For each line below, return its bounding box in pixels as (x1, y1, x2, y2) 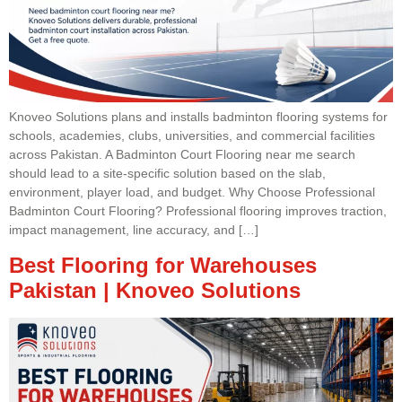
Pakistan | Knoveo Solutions (9, 277, 301, 302)
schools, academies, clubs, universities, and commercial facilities (9, 128, 375, 144)
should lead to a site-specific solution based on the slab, (9, 166, 326, 181)
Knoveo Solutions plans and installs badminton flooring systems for (9, 109, 388, 125)
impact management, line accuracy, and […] (9, 223, 258, 238)
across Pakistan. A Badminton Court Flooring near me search (9, 147, 355, 162)
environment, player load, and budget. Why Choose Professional (9, 185, 375, 200)
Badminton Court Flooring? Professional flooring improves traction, (9, 204, 387, 219)
